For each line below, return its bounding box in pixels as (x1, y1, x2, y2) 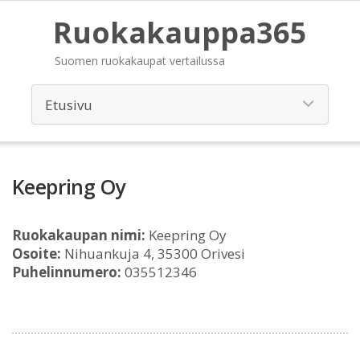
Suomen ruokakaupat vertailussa (55, 53, 225, 68)
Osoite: (12, 244, 61, 263)
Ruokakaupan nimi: (12, 226, 145, 244)
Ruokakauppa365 (53, 13, 307, 52)
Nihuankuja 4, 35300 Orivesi (61, 244, 245, 263)
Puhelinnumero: (12, 263, 121, 281)
